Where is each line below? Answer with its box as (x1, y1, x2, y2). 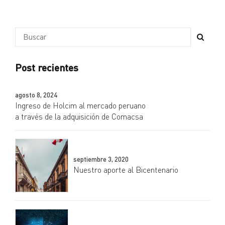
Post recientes (15, 61, 78, 74)
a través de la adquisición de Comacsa (15, 111, 143, 122)
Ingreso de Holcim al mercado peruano (15, 100, 146, 111)
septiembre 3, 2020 (73, 155, 129, 163)
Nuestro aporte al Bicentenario (73, 165, 179, 175)
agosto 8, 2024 (15, 90, 57, 99)
